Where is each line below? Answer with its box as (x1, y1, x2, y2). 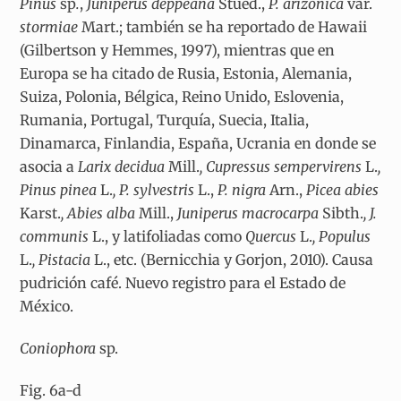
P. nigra (214, 181, 270, 200)
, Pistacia (32, 251, 95, 269)
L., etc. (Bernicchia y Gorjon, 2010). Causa (94, 251, 374, 269)
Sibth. (322, 204, 364, 223)
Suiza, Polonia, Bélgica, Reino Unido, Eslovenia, (20, 88, 345, 107)
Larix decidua (78, 158, 169, 176)
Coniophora (20, 338, 100, 357)
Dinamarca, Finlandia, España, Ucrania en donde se (20, 134, 377, 153)
